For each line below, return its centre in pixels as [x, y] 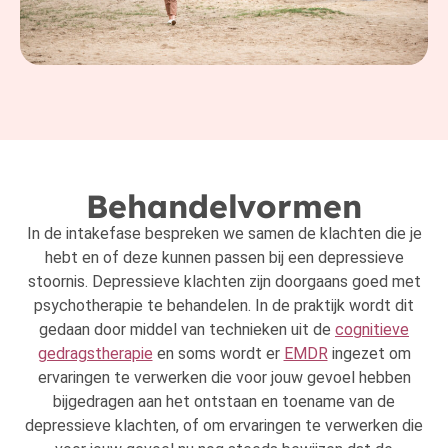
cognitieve [372, 330]
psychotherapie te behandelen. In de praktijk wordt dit [224, 306]
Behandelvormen [224, 206]
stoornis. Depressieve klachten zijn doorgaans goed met [224, 282]
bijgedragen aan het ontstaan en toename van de [224, 402]
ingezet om [369, 354]
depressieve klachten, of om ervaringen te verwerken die [224, 426]
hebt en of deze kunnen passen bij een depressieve [224, 258]
